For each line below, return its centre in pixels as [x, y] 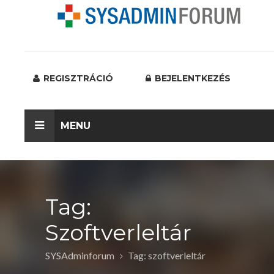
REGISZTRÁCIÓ [77, 78]
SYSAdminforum [80, 255]
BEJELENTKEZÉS [191, 78]
